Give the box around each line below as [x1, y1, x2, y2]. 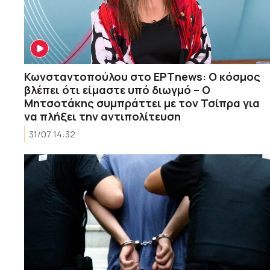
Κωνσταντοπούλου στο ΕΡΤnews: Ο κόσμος [24, 69, 260, 84]
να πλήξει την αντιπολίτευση [24, 108, 181, 124]
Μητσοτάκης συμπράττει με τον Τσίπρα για [24, 95, 260, 110]
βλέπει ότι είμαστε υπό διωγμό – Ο [24, 82, 210, 97]
